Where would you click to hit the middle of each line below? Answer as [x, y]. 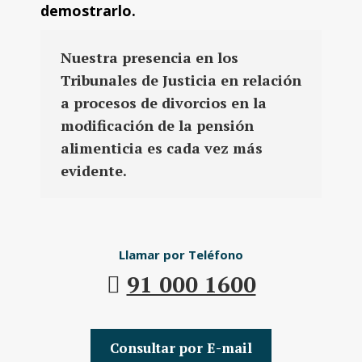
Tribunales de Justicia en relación [181, 80]
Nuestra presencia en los [149, 57]
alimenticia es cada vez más [162, 148]
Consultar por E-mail [181, 348]
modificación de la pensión [157, 125]
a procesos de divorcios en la [164, 103]
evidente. [94, 170]
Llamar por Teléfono [181, 255]
